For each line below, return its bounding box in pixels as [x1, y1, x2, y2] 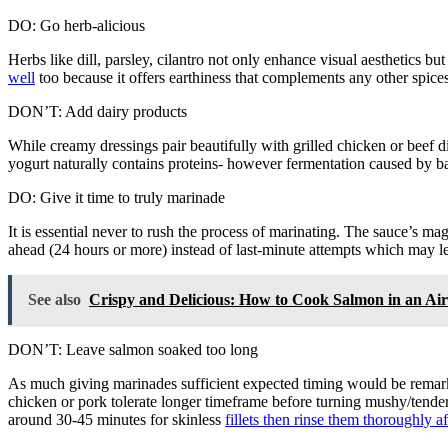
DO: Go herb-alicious [8, 16, 145, 34]
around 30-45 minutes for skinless [8, 410, 225, 428]
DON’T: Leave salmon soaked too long [8, 340, 258, 358]
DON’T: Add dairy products [8, 102, 187, 120]
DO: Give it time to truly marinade [8, 188, 225, 206]
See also [28, 290, 81, 308]
